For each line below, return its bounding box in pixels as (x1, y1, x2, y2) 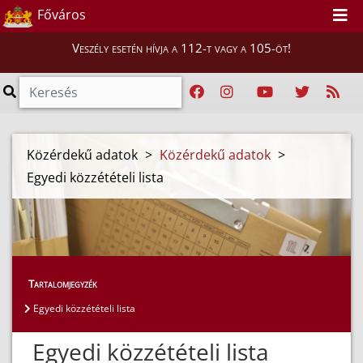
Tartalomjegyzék (28, 276, 97, 292)
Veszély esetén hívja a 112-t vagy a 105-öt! (72, 40, 291, 56)
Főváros (34, 6, 86, 24)
